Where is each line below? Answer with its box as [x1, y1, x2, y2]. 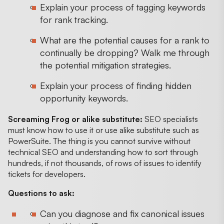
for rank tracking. [40, 13, 108, 25]
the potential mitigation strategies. [40, 59, 171, 70]
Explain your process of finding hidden [40, 79, 191, 91]
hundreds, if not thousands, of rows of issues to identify [8, 157, 201, 168]
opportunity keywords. [40, 92, 128, 103]
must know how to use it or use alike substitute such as [8, 124, 199, 135]
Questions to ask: [8, 187, 74, 198]
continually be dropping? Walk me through [40, 46, 209, 58]
